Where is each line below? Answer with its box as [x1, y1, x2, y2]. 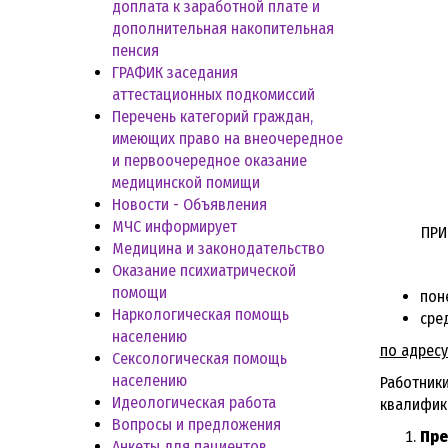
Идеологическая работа [112, 392, 276, 412]
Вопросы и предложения [112, 414, 281, 434]
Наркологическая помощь [112, 304, 289, 324]
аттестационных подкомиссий [112, 84, 315, 104]
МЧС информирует [112, 216, 237, 236]
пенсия [112, 40, 159, 60]
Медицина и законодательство [112, 238, 325, 258]
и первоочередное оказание [112, 150, 307, 170]
